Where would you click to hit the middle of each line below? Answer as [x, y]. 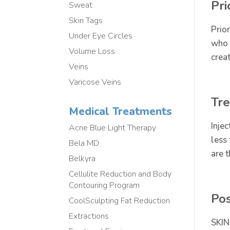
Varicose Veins [95, 82]
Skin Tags [86, 20]
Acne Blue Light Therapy [113, 128]
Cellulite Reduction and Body [120, 174]
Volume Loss [92, 51]
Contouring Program [104, 186]
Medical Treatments [121, 112]
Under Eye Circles [101, 36]
